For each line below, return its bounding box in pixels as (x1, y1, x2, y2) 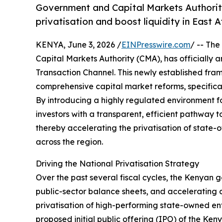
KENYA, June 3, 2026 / (36, 40, 121, 50)
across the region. (36, 137, 103, 147)
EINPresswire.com (121, 40, 190, 50)
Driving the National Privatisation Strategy (36, 159, 199, 169)
